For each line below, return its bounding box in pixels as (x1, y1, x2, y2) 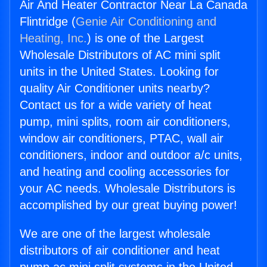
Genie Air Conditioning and (76, 15, 216, 29)
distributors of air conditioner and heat (20, 244, 220, 257)
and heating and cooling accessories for (20, 165, 229, 179)
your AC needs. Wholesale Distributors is (20, 182, 235, 195)
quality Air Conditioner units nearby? (20, 82, 210, 95)
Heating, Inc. (20, 32, 87, 45)
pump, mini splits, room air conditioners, (20, 115, 231, 129)
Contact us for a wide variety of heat (20, 98, 212, 112)
